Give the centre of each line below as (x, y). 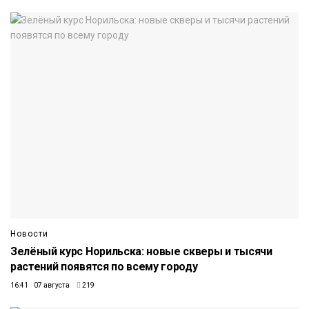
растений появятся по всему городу (104, 266)
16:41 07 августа (40, 285)
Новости (29, 233)
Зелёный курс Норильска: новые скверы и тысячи (141, 251)
